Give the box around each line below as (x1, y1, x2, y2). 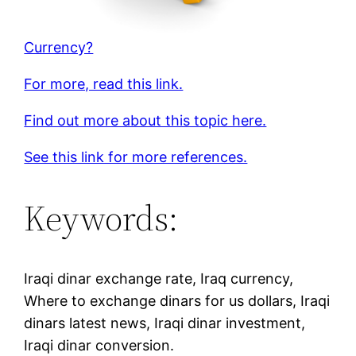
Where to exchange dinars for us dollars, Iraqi (24, 292, 331, 310)
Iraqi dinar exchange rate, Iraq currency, (24, 270, 294, 288)
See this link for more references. (24, 149, 248, 166)
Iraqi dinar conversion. (24, 337, 175, 354)
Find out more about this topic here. (24, 112, 267, 130)
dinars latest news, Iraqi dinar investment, (24, 315, 306, 332)
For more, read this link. (24, 75, 184, 93)
